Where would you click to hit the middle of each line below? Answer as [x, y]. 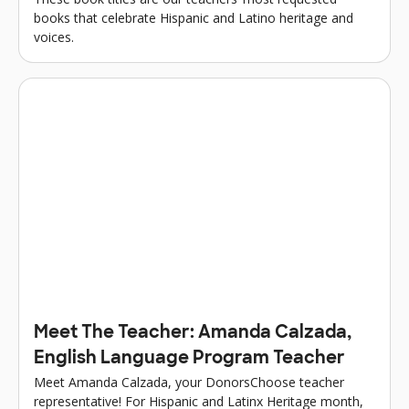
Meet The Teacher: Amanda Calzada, [193, 333]
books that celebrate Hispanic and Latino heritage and [194, 18]
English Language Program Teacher [189, 359]
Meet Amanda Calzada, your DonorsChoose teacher [189, 382]
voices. [54, 37]
